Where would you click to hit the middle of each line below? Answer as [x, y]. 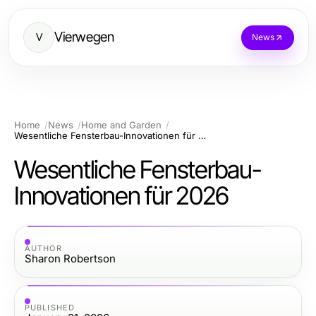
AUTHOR [43, 248]
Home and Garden [121, 125]
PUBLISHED [50, 307]
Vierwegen [84, 37]
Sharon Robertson [70, 258]
